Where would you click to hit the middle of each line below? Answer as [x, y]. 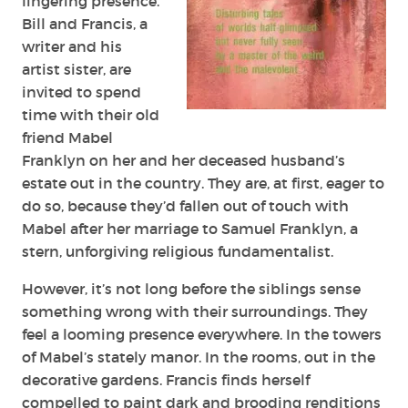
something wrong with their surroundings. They [195, 311]
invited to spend [82, 92]
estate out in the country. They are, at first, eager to [203, 183]
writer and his [72, 46]
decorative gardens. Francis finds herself [166, 379]
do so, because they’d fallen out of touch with [185, 205]
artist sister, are [76, 69]
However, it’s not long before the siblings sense [191, 288]
